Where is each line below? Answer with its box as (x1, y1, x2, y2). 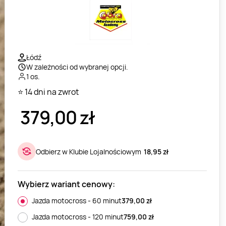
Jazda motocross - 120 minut (32, 212, 124, 222)
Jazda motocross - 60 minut (32, 196, 122, 206)
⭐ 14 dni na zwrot (18, 86, 79, 98)
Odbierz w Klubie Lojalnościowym (36, 146, 142, 156)
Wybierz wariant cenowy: (18, 179, 116, 190)
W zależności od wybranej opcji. (26, 62, 129, 72)
